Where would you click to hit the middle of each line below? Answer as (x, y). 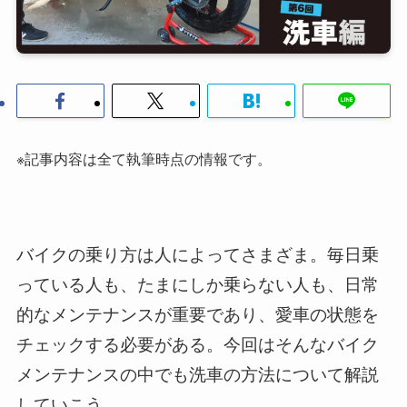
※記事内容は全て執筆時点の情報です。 (144, 159)
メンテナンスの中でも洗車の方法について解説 (197, 373)
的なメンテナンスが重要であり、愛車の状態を (197, 313)
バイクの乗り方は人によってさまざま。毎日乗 (197, 253)
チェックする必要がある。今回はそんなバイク (197, 343)
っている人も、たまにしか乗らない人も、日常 (197, 283)
